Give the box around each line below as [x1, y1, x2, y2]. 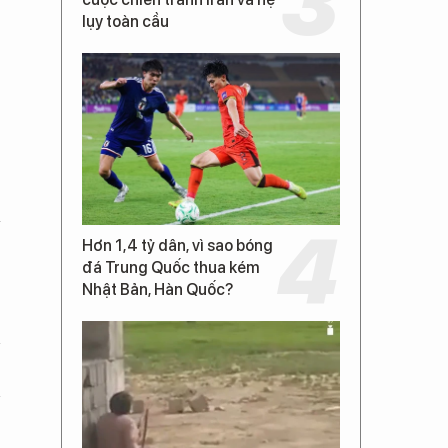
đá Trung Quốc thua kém [82, 257, 260, 277]
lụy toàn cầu [82, 11, 169, 31]
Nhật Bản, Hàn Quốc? [82, 279, 233, 299]
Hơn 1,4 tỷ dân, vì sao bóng [82, 235, 273, 255]
